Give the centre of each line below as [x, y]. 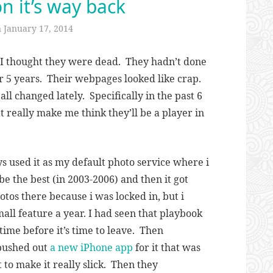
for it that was [167, 247]
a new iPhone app [91, 247]
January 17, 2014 [38, 28]
